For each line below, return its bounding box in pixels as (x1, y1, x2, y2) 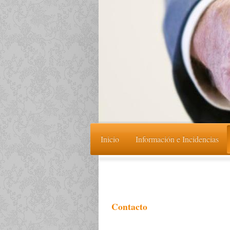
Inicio (100, 133, 119, 144)
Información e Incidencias (135, 133, 219, 144)
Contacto (111, 200, 147, 214)
